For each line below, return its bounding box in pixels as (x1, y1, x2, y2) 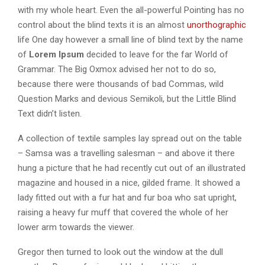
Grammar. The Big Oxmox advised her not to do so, (18, 63, 216, 75)
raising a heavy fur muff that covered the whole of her (18, 206, 228, 218)
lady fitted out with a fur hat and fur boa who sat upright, (18, 192, 237, 203)
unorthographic (187, 19, 246, 30)
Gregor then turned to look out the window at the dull (18, 246, 223, 257)
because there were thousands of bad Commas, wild (18, 78, 224, 89)
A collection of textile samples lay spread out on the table (18, 132, 242, 144)
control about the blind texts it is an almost (18, 19, 187, 30)
